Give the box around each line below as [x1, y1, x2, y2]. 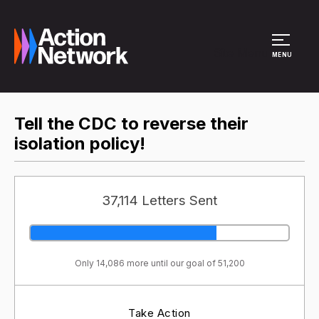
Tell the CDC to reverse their [14, 113, 249, 134]
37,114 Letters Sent [102, 192, 217, 209]
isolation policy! [14, 133, 145, 154]
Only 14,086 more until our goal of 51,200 [74, 257, 245, 268]
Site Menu [214, 46, 268, 60]
